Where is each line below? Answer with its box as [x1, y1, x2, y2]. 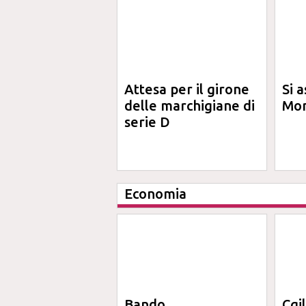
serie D [124, 114, 170, 130]
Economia [124, 186, 186, 201]
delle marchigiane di [124, 98, 255, 113]
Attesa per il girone [124, 81, 249, 97]
